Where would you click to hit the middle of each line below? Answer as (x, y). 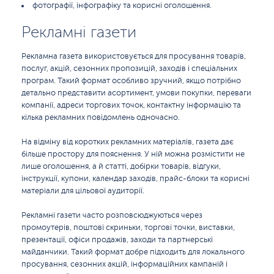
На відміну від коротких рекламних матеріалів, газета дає (128, 142)
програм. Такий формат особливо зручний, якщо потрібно (131, 81)
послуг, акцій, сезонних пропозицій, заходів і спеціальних (129, 68)
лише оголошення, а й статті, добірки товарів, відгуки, (121, 166)
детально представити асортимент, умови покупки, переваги (136, 93)
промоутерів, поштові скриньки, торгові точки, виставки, (128, 228)
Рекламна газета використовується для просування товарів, (134, 56)
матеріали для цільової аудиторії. (83, 191)
